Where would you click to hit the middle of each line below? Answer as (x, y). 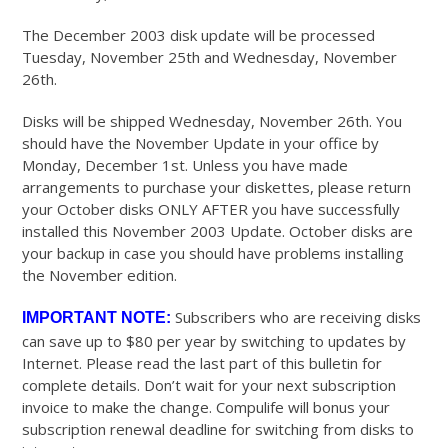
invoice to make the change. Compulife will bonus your (206, 407)
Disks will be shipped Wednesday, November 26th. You (212, 121)
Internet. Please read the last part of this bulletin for (202, 363)
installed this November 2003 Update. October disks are (218, 231)
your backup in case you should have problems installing (213, 253)
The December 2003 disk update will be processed (199, 35)
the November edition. (100, 275)
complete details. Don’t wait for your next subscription (209, 385)
